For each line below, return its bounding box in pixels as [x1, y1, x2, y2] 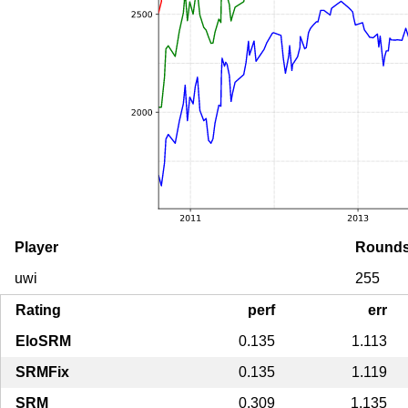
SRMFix [15, 363, 69, 380]
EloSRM [15, 332, 71, 349]
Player [15, 239, 58, 255]
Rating [15, 301, 61, 318]
